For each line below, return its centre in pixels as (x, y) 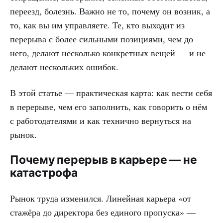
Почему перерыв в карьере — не (104, 160)
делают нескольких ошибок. (64, 66)
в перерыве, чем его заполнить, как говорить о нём (109, 106)
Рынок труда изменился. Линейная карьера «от (101, 198)
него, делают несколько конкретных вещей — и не (108, 53)
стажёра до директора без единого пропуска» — (103, 212)
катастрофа (44, 172)
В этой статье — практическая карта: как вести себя (111, 92)
